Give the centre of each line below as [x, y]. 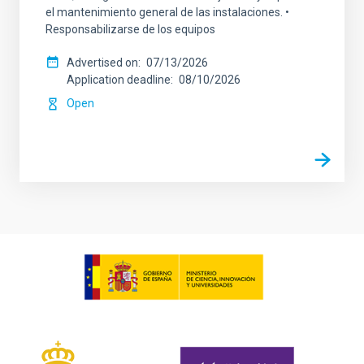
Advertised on [102, 63]
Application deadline [119, 80]
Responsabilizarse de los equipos [130, 29]
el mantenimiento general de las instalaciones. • [167, 12]
